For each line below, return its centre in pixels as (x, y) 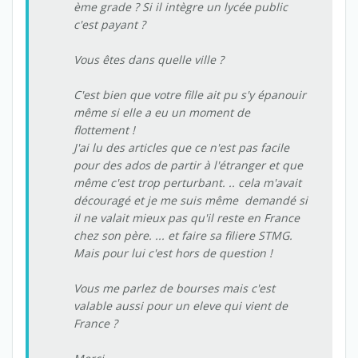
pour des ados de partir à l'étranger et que (188, 165)
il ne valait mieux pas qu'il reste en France (187, 217)
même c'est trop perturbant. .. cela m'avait (187, 182)
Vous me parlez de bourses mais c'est (174, 288)
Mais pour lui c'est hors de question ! (173, 253)
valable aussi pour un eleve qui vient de (181, 305)
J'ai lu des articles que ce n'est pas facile (181, 147)
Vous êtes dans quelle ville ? (149, 59)
